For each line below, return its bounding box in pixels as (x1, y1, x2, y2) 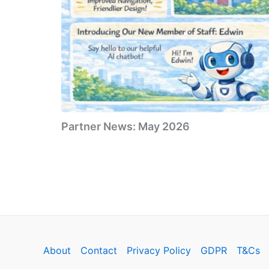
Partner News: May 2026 (61, 119, 190, 133)
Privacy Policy (127, 244, 191, 256)
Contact (80, 244, 117, 256)
